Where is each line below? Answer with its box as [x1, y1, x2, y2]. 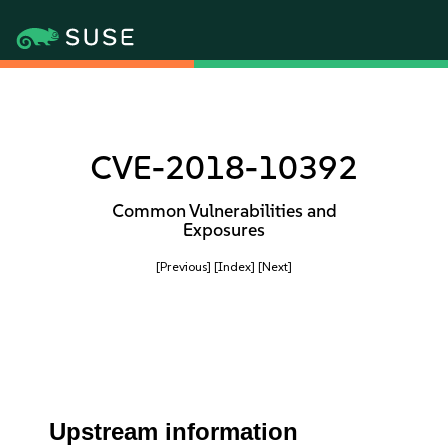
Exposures [183, 219, 265, 241]
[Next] [258, 259, 292, 274]
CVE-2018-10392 [90, 148, 358, 187]
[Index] [214, 259, 255, 274]
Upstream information [49, 418, 299, 445]
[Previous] [156, 259, 211, 274]
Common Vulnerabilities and [111, 200, 337, 222]
